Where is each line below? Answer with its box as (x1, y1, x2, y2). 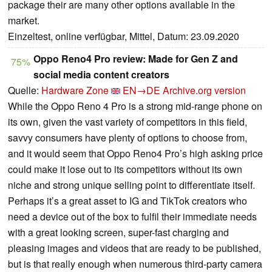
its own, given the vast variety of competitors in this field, (8, 114, 247, 129)
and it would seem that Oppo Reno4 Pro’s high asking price (8, 146, 263, 160)
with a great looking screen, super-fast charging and (8, 225, 229, 239)
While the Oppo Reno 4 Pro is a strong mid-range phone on (8, 98, 262, 113)
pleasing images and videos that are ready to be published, (8, 240, 261, 255)
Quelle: (8, 83, 41, 97)
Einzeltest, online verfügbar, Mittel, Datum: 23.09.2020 (8, 29, 239, 43)
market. (8, 13, 39, 27)
